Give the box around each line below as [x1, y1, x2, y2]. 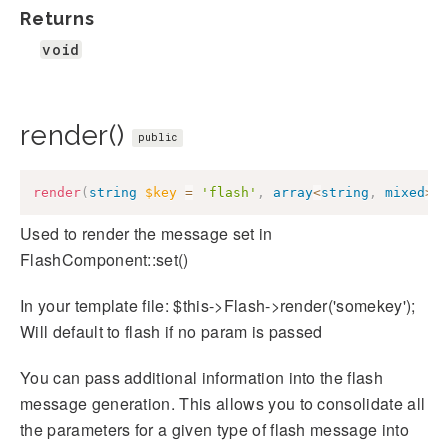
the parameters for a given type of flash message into [20, 418, 409, 442]
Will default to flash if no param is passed [20, 320, 323, 344]
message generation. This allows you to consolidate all [20, 392, 426, 416]
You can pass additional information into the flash [20, 366, 384, 390]
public [137, 130, 178, 144]
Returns [20, 7, 95, 29]
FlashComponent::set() [20, 248, 189, 272]
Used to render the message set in [20, 222, 273, 246]
